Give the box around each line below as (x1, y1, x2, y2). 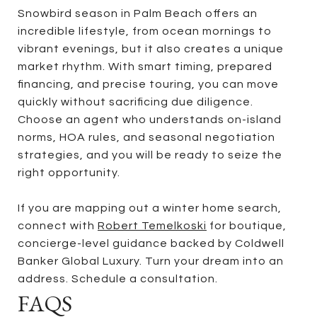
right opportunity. (18, 166, 120, 178)
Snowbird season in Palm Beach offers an (18, 7, 258, 19)
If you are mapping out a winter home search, (18, 202, 282, 214)
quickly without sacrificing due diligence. (18, 96, 253, 108)
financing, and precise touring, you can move (18, 78, 279, 90)
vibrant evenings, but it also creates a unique (18, 42, 284, 54)
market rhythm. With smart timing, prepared (18, 60, 272, 72)
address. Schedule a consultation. (18, 272, 218, 284)
